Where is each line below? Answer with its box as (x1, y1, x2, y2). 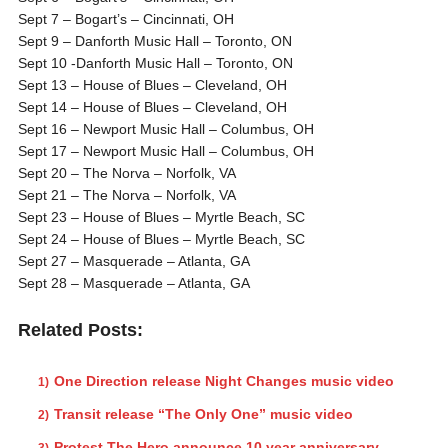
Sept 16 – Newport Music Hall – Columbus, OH (17, 120, 314, 137)
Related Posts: (17, 319, 143, 340)
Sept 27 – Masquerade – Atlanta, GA (17, 252, 250, 269)
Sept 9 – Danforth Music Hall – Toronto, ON (17, 32, 292, 49)
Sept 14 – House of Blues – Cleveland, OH (17, 98, 287, 115)
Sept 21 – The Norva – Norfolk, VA (17, 186, 236, 203)
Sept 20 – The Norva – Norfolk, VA (17, 164, 236, 181)
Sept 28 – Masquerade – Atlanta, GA (17, 274, 250, 291)
